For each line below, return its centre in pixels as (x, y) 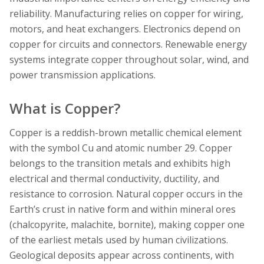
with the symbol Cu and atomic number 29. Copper (121, 148)
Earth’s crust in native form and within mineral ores (123, 209)
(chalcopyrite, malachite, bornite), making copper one (127, 224)
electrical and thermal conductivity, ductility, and (114, 178)
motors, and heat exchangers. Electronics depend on (125, 29)
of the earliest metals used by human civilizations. (119, 240)
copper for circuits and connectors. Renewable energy (128, 44)
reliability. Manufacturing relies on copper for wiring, (126, 14)
